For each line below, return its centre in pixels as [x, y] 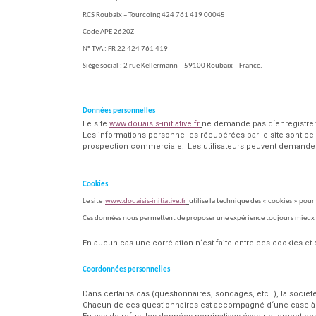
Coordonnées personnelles [126, 270]
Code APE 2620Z [109, 32]
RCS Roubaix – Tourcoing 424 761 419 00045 [154, 16]
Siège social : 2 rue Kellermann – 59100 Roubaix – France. [173, 66]
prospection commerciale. [134, 147]
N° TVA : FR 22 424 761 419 [126, 49]
